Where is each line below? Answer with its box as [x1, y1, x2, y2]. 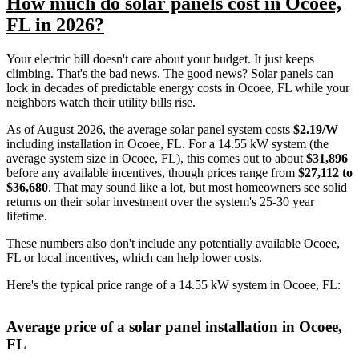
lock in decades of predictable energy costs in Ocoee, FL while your [6, 80, 349, 95]
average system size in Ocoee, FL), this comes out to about [6, 151, 306, 165]
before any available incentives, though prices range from [6, 165, 298, 179]
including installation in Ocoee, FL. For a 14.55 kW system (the [6, 136, 329, 151]
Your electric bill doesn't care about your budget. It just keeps [6, 51, 314, 66]
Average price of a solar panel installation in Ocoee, [6, 317, 342, 335]
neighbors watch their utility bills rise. [6, 95, 196, 109]
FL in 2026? [6, 14, 104, 35]
